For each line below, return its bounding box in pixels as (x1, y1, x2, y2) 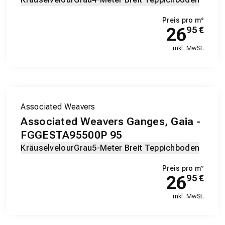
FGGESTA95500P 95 (21, 129, 123, 142)
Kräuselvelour (21, 143, 74, 153)
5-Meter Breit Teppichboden (92, 143, 200, 153)
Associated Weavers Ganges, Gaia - (21, 116, 201, 128)
